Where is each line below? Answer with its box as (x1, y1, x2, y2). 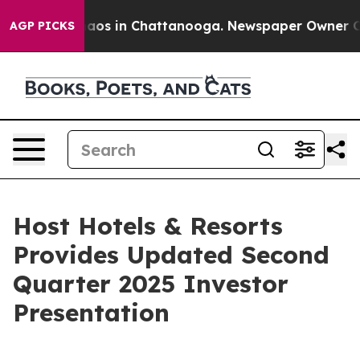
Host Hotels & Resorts (13, 211, 283, 241)
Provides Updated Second (13, 239, 329, 270)
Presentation (13, 297, 170, 328)
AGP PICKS (10, 18, 75, 33)
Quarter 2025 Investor (13, 268, 288, 299)
